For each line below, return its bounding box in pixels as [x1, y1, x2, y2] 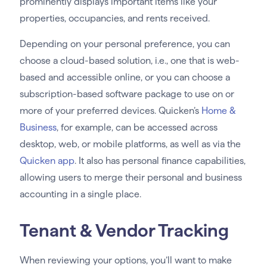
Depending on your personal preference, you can [19, 39, 230, 49]
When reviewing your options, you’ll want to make [19, 255, 232, 266]
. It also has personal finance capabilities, [74, 156, 246, 166]
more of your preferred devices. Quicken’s [19, 105, 201, 116]
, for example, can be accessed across [56, 122, 218, 133]
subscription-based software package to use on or [19, 89, 234, 100]
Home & [201, 105, 236, 116]
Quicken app [19, 156, 74, 166]
